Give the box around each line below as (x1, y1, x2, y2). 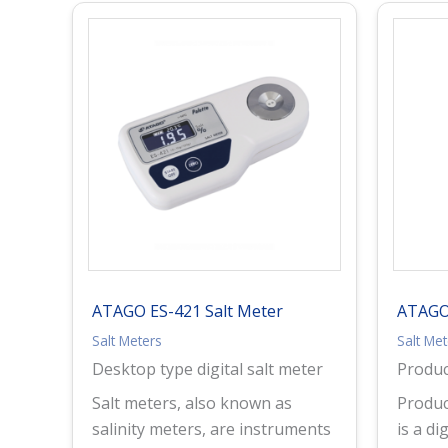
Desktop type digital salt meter (92, 358, 324, 381)
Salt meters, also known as (92, 392, 293, 415)
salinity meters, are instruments (92, 418, 332, 441)
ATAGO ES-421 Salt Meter (92, 300, 284, 323)
